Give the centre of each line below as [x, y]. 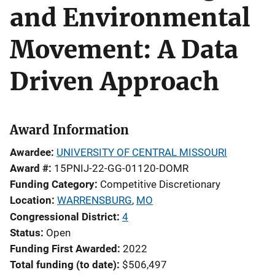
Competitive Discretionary [160, 184]
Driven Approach [114, 82]
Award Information [69, 130]
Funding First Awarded [64, 249]
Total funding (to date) [63, 265]
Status [25, 233]
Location [31, 200]
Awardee [30, 152]
